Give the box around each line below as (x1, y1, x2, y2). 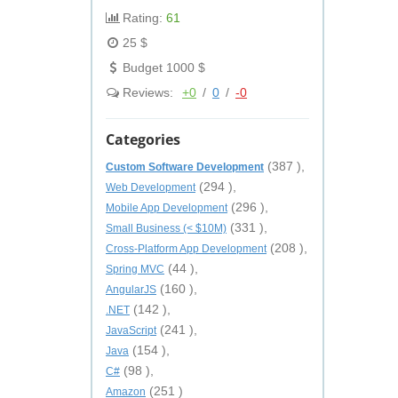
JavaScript (106, 324, 156, 337)
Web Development (106, 181, 195, 194)
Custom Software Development (106, 161, 264, 173)
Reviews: (119, 85, 177, 99)
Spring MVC (106, 263, 164, 275)
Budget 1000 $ (119, 60, 205, 75)
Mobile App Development (106, 202, 227, 214)
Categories (106, 130, 180, 149)
